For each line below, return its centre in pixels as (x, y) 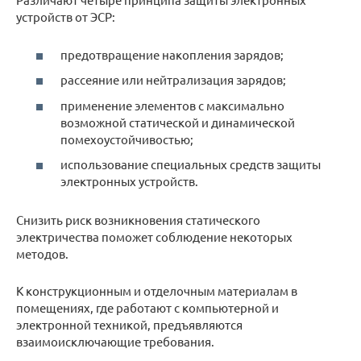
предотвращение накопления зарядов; (172, 54)
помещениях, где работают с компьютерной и (147, 307)
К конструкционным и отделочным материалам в (157, 290)
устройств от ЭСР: (66, 17)
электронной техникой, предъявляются (129, 324)
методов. (42, 253)
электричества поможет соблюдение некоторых (154, 237)
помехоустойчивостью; (127, 139)
